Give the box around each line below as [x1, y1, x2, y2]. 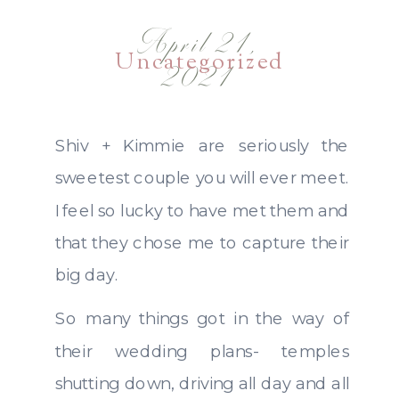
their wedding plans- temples [54, 340, 349, 361]
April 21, [137, 23, 262, 64]
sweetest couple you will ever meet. [54, 167, 349, 187]
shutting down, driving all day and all [54, 372, 349, 393]
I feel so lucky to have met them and [54, 199, 349, 220]
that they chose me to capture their [54, 232, 349, 252]
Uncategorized [115, 47, 284, 80]
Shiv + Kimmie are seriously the [54, 134, 349, 155]
